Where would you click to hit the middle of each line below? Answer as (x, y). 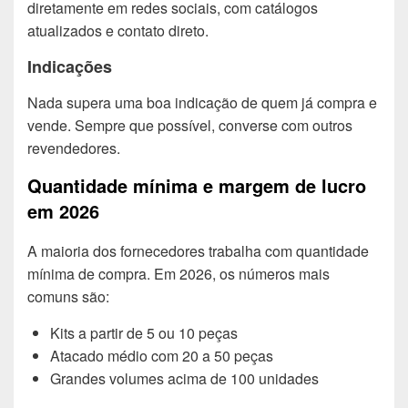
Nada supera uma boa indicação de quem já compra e (202, 103)
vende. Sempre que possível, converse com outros (190, 126)
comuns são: (68, 296)
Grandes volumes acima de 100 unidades (184, 378)
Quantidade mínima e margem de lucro (197, 186)
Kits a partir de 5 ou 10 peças (144, 332)
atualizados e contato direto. (118, 30)
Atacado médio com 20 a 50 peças (162, 355)
